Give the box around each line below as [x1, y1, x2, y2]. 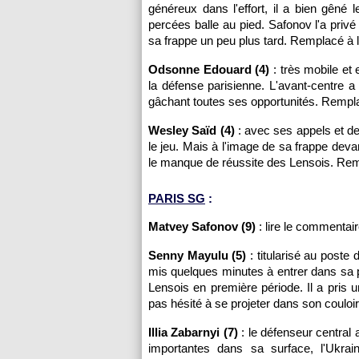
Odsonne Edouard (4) [148, 63, 270, 76]
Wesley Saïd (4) [148, 123, 235, 137]
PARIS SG [148, 192, 205, 205]
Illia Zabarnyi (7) [148, 325, 238, 339]
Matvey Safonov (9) [148, 220, 256, 233]
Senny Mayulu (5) [148, 248, 247, 262]
